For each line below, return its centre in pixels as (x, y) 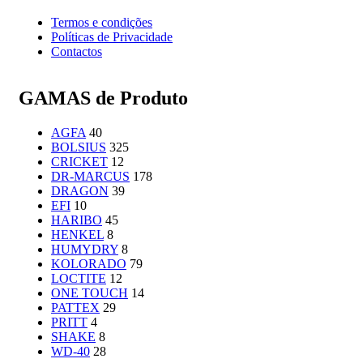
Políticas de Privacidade (112, 36)
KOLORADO (89, 264)
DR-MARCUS (90, 177)
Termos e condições (102, 22)
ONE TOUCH (90, 293)
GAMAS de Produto (103, 98)
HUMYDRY (85, 250)
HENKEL (77, 235)
